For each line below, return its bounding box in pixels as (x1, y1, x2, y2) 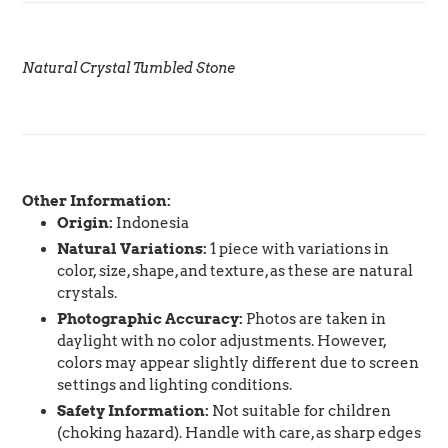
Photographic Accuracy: (57, 309, 243, 328)
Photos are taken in (243, 309, 386, 328)
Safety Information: (57, 401, 209, 420)
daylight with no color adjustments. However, (57, 331, 387, 350)
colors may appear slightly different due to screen (57, 353, 419, 372)
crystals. (57, 283, 117, 302)
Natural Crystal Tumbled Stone (22, 59, 235, 76)
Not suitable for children (209, 401, 391, 420)
